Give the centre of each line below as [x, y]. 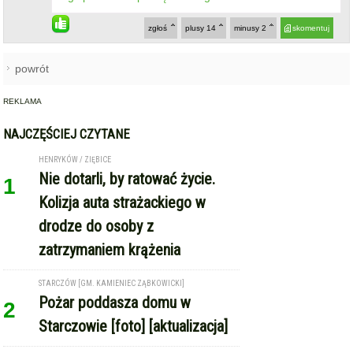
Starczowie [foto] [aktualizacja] [134, 326]
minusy [247, 28]
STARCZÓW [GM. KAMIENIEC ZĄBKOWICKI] [112, 283]
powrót [32, 68]
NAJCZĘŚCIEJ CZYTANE [67, 134]
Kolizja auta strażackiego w [123, 202]
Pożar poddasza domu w [115, 302]
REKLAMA [23, 101]
